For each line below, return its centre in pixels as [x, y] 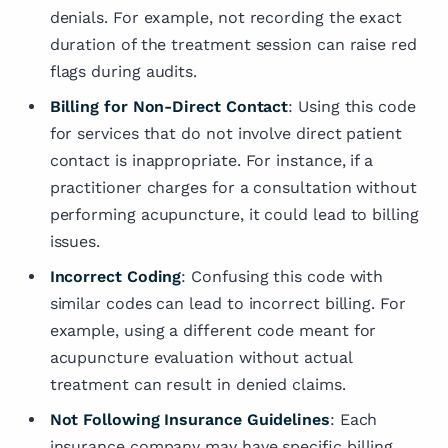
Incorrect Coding [115, 276]
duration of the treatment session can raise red [233, 44]
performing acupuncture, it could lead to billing [234, 214]
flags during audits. [123, 71]
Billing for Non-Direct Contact [169, 106]
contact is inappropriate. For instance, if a [211, 160]
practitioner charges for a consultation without [233, 187]
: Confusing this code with [282, 276]
